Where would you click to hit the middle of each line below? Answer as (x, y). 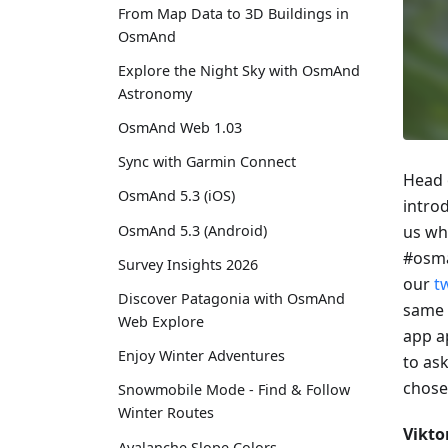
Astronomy (155, 93)
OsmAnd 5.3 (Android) (192, 230)
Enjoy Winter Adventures (201, 356)
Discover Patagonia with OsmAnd (231, 299)
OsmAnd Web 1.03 (180, 128)
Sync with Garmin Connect (207, 162)
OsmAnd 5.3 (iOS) (176, 196)
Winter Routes (166, 413)
